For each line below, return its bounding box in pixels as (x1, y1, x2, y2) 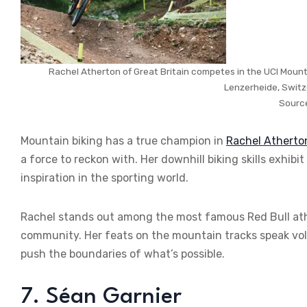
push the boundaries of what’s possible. (21, 247, 225, 260)
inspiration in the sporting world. (21, 171, 188, 184)
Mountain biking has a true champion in (21, 134, 226, 147)
